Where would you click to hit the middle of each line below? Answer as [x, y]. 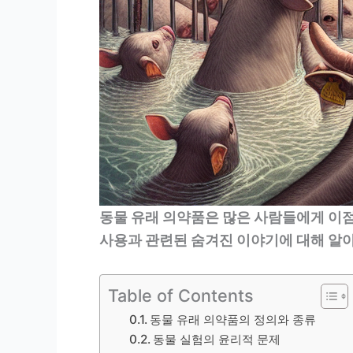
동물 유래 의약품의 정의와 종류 [233, 319]
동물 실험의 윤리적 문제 [217, 339]
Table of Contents [181, 295]
